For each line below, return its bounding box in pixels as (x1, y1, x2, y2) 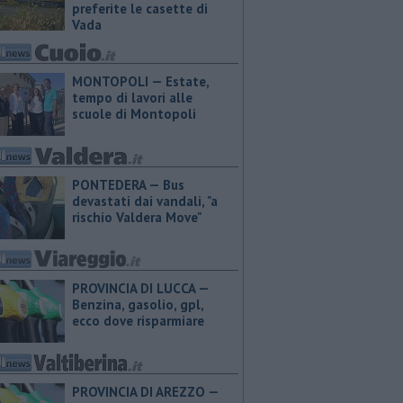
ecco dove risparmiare (72, 312, 204, 329)
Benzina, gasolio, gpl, (72, 296, 203, 313)
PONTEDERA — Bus (72, 176, 184, 193)
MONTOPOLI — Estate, (72, 73, 209, 90)
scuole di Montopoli (72, 105, 196, 122)
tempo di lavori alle (72, 89, 193, 106)
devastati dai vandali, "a (72, 193, 218, 210)
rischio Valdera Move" (72, 209, 201, 226)
